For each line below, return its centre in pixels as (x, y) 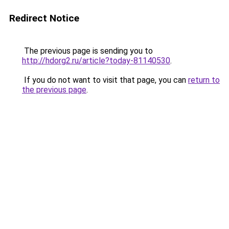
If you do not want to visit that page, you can (105, 80)
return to (204, 80)
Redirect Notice (44, 18)
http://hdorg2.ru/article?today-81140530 (96, 61)
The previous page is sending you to (87, 51)
